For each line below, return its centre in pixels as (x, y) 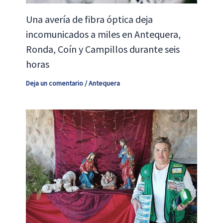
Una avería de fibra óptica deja (89, 19)
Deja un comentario (54, 83)
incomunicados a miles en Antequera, (103, 34)
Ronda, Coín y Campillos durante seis (103, 49)
